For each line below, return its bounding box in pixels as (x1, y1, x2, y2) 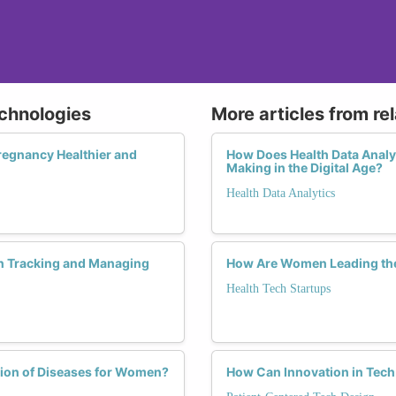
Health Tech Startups (226, 281, 331, 295)
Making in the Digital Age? (226, 159, 383, 175)
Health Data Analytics (226, 186, 335, 200)
